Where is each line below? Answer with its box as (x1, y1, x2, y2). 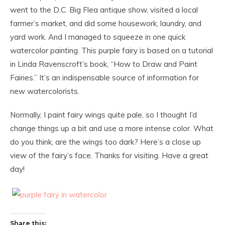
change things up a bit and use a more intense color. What (10, 124, 213, 133)
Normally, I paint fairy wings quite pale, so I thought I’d (10, 110, 197, 120)
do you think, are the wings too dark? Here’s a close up (10, 137, 201, 147)
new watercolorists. (10, 86, 79, 96)
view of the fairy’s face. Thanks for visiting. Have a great (10, 151, 208, 160)
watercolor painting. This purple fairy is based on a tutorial (10, 46, 213, 55)
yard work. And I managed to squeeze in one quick (10, 32, 185, 42)
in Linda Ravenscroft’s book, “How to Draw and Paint (10, 59, 197, 69)
